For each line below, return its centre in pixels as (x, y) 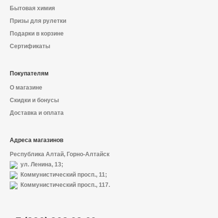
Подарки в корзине (37, 34)
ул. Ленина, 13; (41, 164)
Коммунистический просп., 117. (64, 185)
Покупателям (29, 73)
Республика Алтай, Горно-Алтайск (60, 154)
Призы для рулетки (38, 21)
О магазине (26, 88)
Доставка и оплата (37, 113)
